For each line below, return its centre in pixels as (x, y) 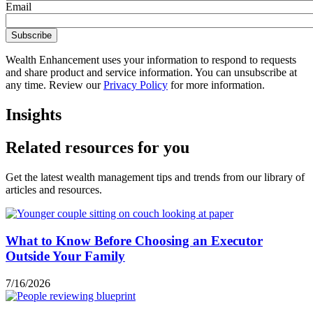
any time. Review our (54, 85)
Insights (34, 115)
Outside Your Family (65, 256)
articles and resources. (54, 190)
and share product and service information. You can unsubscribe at (151, 73)
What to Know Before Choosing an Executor (134, 240)
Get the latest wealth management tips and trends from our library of (155, 177)
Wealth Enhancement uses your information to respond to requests (151, 60)
